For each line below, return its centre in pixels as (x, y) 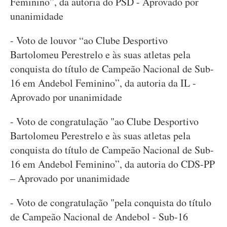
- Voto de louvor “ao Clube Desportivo (89, 40)
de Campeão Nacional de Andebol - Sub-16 (99, 217)
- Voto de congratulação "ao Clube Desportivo (104, 121)
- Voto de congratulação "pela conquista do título (111, 202)
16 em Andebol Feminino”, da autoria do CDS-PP (112, 164)
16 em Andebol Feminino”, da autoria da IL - (103, 83)
